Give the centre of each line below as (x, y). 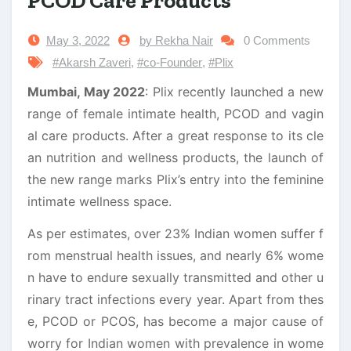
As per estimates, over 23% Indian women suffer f (175, 233)
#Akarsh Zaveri (92, 62)
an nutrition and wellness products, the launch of (175, 157)
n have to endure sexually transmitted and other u (175, 277)
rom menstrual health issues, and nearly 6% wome (175, 255)
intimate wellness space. (100, 201)
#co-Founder (170, 62)
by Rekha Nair (176, 40)
